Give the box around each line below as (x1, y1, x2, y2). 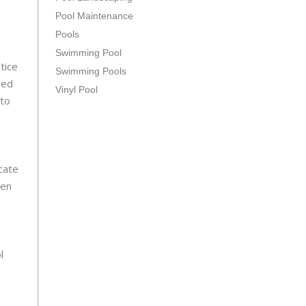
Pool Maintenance (55, 10, 133, 21)
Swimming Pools (55, 66, 126, 76)
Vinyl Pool (55, 84, 98, 95)
